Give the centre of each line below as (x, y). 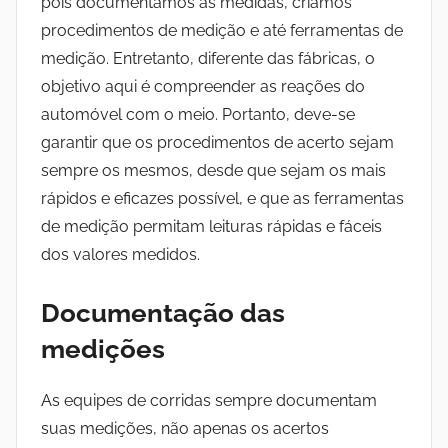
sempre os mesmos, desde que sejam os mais (213, 171)
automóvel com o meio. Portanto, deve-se (198, 115)
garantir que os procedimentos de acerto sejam (217, 143)
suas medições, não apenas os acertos (185, 428)
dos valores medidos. (120, 255)
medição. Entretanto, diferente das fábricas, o (208, 59)
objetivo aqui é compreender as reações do (203, 87)
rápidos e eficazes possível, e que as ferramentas (222, 199)
